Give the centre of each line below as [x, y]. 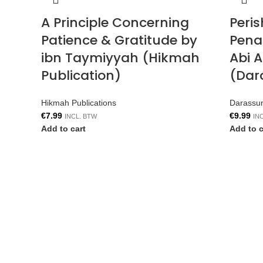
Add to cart [63, 129]
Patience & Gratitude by [119, 40]
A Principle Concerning [115, 23]
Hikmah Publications [79, 103]
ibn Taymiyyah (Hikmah [120, 58]
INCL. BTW [81, 116]
